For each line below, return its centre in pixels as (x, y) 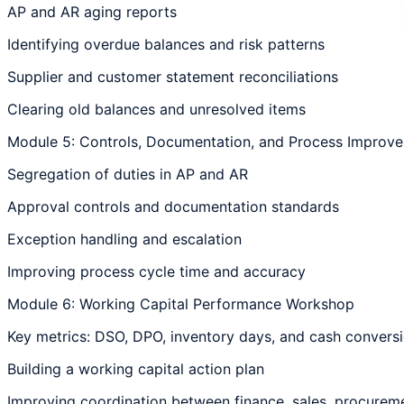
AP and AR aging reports (92, 11)
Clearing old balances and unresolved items (156, 109)
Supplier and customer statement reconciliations (173, 76)
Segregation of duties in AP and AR (128, 174)
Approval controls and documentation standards (173, 206)
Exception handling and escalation (124, 239)
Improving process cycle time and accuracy (156, 271)
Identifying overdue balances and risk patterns (166, 44)
